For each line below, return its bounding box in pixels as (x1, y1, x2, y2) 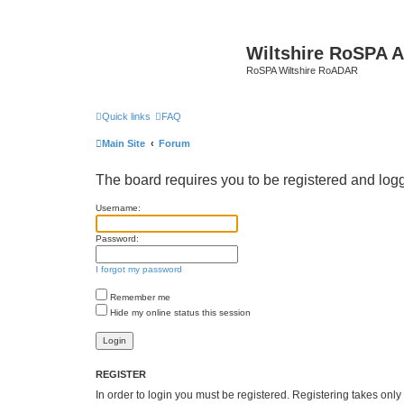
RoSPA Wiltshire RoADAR (246, 65, 358, 76)
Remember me (107, 291, 170, 302)
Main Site (102, 137, 145, 149)
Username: (96, 202, 141, 213)
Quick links (102, 110, 151, 122)
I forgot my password (96, 263, 182, 274)
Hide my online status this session (107, 307, 251, 317)
